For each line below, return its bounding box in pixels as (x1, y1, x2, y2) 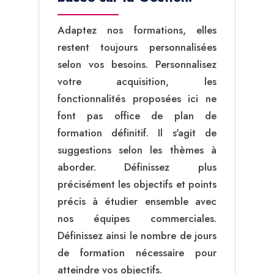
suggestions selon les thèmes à (57, 143, 217, 158)
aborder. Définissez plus (57, 160, 217, 175)
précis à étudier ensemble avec (57, 194, 217, 209)
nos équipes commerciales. (57, 211, 217, 226)
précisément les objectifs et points (57, 177, 217, 192)
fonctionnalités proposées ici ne (57, 91, 217, 106)
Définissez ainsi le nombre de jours (57, 228, 217, 243)
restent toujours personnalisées (57, 40, 217, 55)
